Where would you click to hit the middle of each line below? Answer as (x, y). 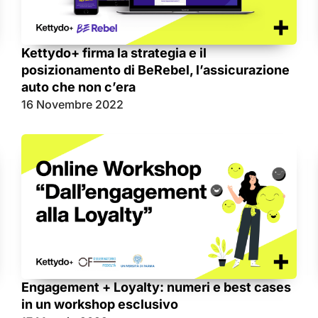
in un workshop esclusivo (100, 305)
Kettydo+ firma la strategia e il (114, 53)
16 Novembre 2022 (72, 105)
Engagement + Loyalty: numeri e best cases (156, 287)
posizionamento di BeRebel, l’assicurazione (155, 70)
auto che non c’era (78, 87)
